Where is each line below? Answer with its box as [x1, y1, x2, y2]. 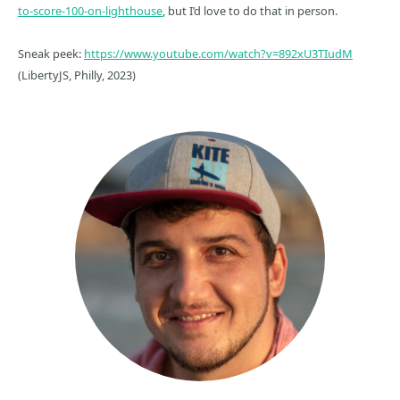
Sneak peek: [18, 46, 84, 62]
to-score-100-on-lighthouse [18, 3, 162, 19]
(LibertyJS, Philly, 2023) [18, 67, 136, 83]
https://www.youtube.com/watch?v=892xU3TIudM [84, 46, 353, 62]
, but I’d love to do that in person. [162, 3, 337, 19]
